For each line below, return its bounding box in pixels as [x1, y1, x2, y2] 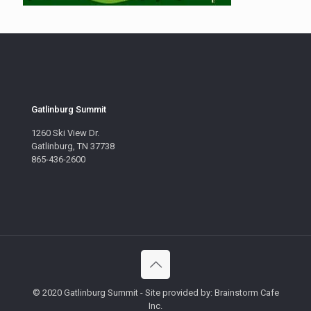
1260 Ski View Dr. [31, 128, 99, 139]
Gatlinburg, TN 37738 [31, 141, 115, 152]
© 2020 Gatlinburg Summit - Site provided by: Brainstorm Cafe [32, 287, 279, 299]
